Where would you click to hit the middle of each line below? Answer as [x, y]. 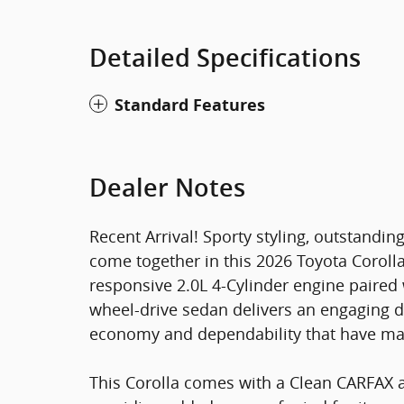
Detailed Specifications [225, 58]
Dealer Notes [167, 188]
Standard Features [190, 105]
